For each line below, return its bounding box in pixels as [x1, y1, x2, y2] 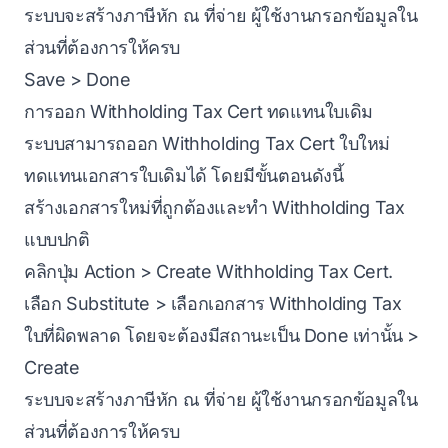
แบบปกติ [24, 228, 90, 250]
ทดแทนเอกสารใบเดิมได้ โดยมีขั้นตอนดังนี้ [24, 164, 344, 186]
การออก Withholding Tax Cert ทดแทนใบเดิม [24, 100, 373, 122]
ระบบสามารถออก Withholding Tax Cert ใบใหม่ [24, 132, 390, 154]
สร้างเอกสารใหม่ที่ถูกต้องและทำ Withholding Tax [24, 196, 405, 218]
